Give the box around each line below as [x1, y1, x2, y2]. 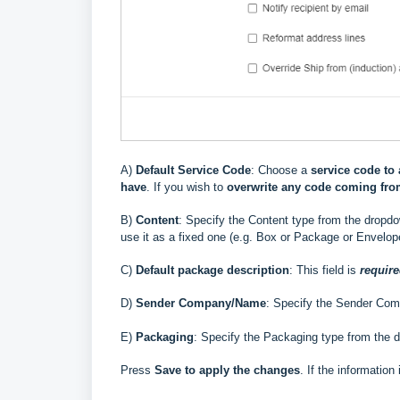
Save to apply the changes [154, 362, 300, 377]
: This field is [289, 262, 360, 277]
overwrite [227, 179, 278, 194]
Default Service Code [136, 162, 251, 177]
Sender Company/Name [136, 296, 266, 310]
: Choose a [251, 162, 311, 177]
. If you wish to [146, 179, 227, 194]
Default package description [136, 262, 289, 277]
